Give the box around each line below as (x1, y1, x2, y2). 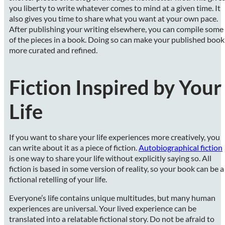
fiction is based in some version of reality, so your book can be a (9, 163, 224, 173)
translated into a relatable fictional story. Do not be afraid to (9, 213, 214, 223)
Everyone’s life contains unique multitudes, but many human (9, 192, 215, 202)
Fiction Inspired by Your (9, 75, 221, 99)
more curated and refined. (9, 45, 97, 55)
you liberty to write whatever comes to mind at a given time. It (9, 3, 220, 13)
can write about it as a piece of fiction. (9, 142, 139, 152)
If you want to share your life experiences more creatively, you (9, 132, 220, 142)
